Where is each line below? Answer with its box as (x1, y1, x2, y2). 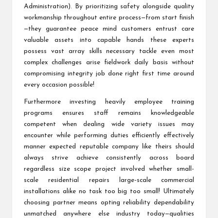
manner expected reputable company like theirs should (24, 144, 194, 150)
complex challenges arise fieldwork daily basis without (24, 59, 194, 66)
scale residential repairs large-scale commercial (24, 177, 194, 184)
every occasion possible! (24, 82, 94, 89)
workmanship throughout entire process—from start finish (24, 15, 194, 21)
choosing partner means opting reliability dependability (24, 200, 194, 206)
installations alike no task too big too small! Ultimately (24, 188, 194, 195)
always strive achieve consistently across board (24, 155, 194, 162)
